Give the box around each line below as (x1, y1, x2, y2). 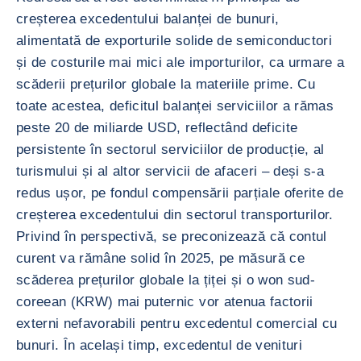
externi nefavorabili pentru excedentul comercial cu (16, 316, 338, 331)
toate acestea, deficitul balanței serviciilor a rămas (16, 98, 334, 114)
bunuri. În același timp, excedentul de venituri (16, 338, 302, 353)
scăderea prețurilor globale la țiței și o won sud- (16, 272, 315, 288)
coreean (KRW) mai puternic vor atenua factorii (16, 294, 313, 309)
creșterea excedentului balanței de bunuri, (16, 11, 280, 27)
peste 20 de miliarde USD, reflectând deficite (16, 120, 298, 135)
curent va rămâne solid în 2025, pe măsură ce (16, 251, 305, 266)
